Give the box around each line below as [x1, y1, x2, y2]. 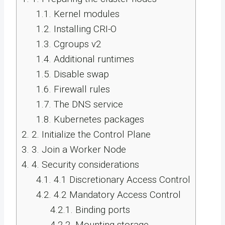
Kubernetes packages [51, 114, 144, 125]
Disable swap [51, 68, 109, 80]
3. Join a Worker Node [29, 144, 126, 155]
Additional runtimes [51, 53, 134, 65]
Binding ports [73, 204, 130, 215]
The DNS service [51, 98, 123, 110]
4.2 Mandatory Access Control [51, 189, 181, 200]
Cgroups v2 [51, 38, 101, 50]
